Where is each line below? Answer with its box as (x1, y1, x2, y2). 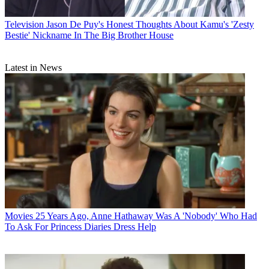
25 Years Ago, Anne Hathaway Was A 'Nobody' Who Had (35, 211, 257, 222)
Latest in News (5, 62, 62, 73)
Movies (5, 211, 33, 222)
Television (5, 19, 44, 30)
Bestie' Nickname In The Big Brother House (5, 30, 174, 41)
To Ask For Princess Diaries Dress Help (5, 222, 156, 232)
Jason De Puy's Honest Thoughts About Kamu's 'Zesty (46, 19, 254, 30)
